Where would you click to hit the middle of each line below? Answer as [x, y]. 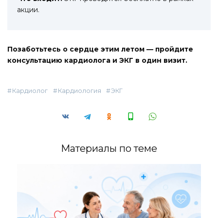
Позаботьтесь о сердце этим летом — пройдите [100, 49]
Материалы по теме [109, 149]
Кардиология [79, 91]
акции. [28, 9]
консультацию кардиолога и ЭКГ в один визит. [97, 61]
